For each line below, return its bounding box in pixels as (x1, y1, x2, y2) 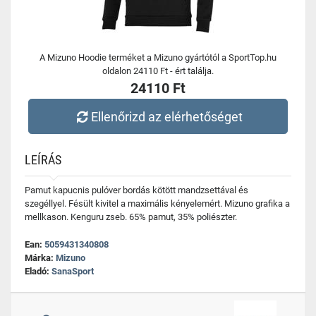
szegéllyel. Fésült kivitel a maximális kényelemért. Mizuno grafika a (25, 198, 290, 209)
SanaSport (51, 266, 94, 276)
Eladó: (25, 266, 51, 276)
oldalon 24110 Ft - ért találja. (102, 66, 214, 76)
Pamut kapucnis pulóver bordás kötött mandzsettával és (25, 185, 248, 195)
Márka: (25, 253, 56, 263)
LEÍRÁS (25, 152, 61, 167)
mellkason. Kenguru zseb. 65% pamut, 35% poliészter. (25, 212, 237, 222)
